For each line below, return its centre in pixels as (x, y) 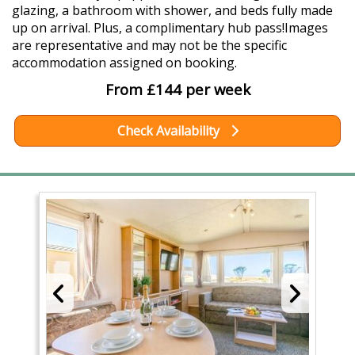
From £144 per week (177, 90)
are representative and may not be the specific (149, 46)
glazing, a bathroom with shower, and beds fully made (172, 11)
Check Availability (170, 131)
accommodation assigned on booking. (124, 63)
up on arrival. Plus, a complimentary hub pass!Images (170, 28)
